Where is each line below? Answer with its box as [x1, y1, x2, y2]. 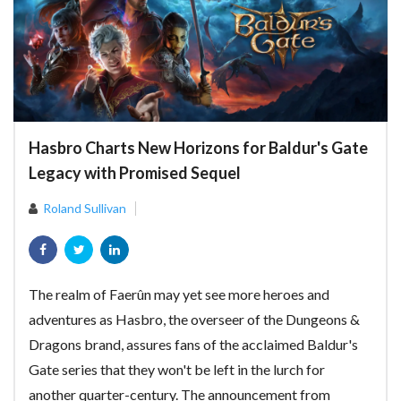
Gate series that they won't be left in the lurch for [29, 361, 325, 378]
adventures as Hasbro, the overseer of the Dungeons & [29, 311, 360, 328]
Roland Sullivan [43, 200, 126, 216]
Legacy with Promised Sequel [29, 163, 241, 183]
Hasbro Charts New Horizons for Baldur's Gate [29, 138, 368, 158]
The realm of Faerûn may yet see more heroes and [29, 286, 329, 303]
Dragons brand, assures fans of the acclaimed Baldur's [29, 336, 358, 353]
